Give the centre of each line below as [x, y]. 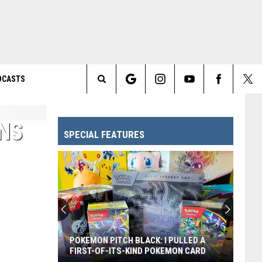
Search [116, 93]
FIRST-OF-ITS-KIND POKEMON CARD [138, 251]
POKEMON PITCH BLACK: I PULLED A [137, 240]
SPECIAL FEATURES [104, 135]
